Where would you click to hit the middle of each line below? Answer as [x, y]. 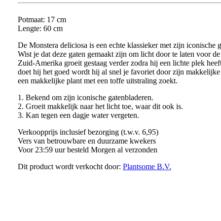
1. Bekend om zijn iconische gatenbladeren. [85, 97]
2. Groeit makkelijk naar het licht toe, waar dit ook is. [100, 106]
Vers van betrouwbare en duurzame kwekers [87, 141]
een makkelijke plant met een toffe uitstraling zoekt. [97, 80]
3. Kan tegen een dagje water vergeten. [78, 115]
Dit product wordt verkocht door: [70, 166]
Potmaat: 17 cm [42, 19]
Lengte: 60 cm [40, 28]
